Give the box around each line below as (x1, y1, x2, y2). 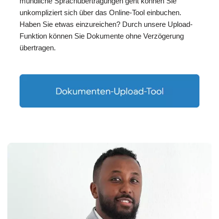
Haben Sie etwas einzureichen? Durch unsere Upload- (20, 20, 193, 29)
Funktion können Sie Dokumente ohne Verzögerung (20, 32, 184, 41)
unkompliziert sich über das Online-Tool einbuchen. (20, 8, 181, 17)
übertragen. (20, 44, 56, 52)
